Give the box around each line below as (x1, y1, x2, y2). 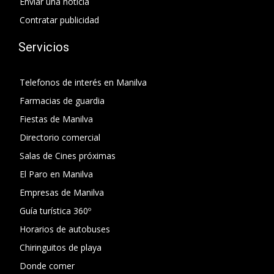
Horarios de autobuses (20, 223, 110, 235)
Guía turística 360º (20, 204, 91, 217)
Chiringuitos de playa (20, 241, 102, 253)
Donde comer (20, 259, 75, 272)
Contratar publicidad (20, 13, 99, 26)
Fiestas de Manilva (20, 113, 93, 125)
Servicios (18, 39, 69, 54)
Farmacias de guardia (20, 94, 105, 106)
